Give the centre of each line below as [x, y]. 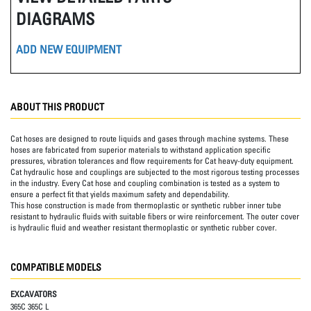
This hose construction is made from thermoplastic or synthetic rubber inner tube [146, 205]
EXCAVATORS [34, 294]
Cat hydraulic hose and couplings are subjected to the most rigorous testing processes [155, 171]
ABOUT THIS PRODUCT [57, 106]
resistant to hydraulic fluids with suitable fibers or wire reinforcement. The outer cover [155, 216]
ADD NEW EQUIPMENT [69, 50]
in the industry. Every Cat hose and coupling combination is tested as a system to [145, 183]
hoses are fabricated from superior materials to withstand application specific [141, 149]
